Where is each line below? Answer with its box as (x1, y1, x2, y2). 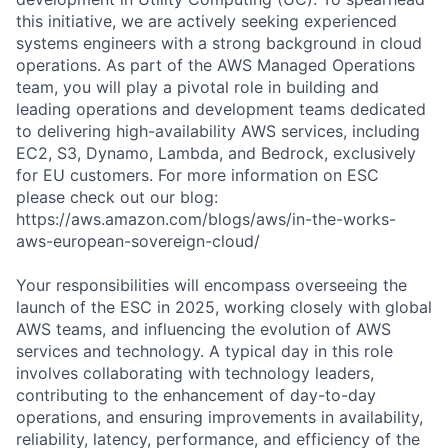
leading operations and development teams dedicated (16, 98, 426, 119)
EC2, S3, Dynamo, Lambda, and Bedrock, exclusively (16, 142, 416, 163)
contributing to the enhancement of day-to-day (16, 384, 376, 405)
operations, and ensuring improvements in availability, (16, 406, 423, 427)
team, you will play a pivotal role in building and (16, 76, 379, 97)
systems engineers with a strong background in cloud (16, 32, 422, 53)
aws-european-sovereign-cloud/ (16, 230, 260, 251)
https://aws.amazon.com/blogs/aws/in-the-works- (16, 208, 396, 229)
